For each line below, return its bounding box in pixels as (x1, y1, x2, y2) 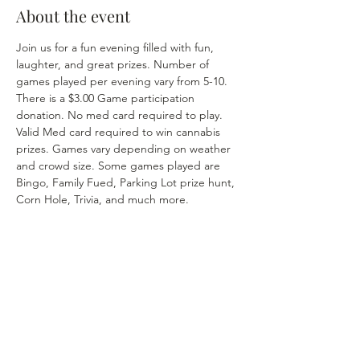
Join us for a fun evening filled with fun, (16, 40, 217, 55)
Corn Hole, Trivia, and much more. (16, 192, 192, 207)
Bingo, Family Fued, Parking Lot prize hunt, (16, 175, 238, 190)
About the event (16, 5, 130, 27)
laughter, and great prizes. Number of (16, 57, 212, 72)
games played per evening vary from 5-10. (16, 74, 231, 88)
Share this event (16, 278, 133, 300)
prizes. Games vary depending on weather (16, 141, 234, 156)
